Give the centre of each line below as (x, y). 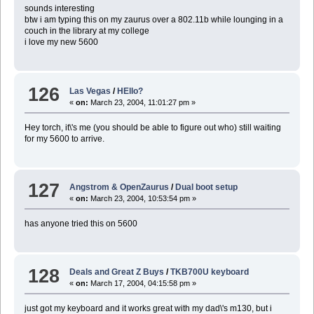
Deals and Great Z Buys (117, 272)
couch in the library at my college (87, 31)
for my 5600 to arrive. (64, 138)
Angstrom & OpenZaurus (120, 187)
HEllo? (130, 91)
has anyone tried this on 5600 (81, 223)
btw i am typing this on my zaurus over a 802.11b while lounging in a (153, 20)
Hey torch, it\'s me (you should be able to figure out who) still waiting (152, 127)
